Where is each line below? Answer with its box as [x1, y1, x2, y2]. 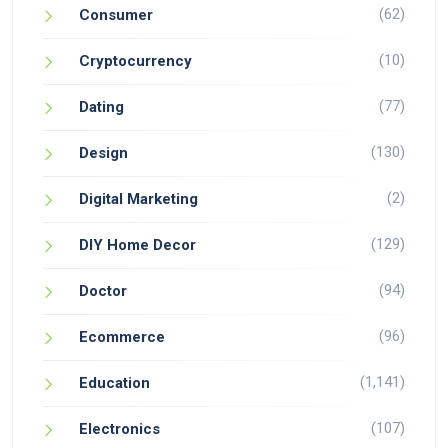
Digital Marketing [79, 190, 198, 208]
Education [79, 374, 150, 392]
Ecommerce [79, 328, 165, 346]
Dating [79, 98, 124, 116]
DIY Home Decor [79, 236, 196, 254]
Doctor [79, 282, 127, 300]
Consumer [79, 6, 153, 24]
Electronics [79, 420, 160, 438]
